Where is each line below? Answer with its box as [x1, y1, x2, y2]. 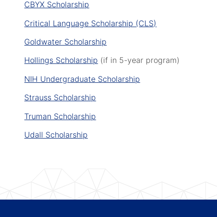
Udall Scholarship [24, 129, 88, 139]
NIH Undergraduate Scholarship [24, 74, 140, 84]
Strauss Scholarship [24, 93, 96, 103]
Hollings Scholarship [24, 55, 98, 65]
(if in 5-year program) [98, 55, 180, 65]
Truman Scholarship [24, 111, 96, 121]
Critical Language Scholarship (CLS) [24, 18, 157, 28]
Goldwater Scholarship [24, 36, 107, 46]
